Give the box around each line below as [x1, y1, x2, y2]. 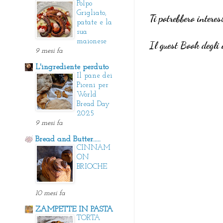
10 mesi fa [35, 189, 65, 197]
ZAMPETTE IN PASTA [35, 205, 113, 214]
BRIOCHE [77, 163, 107, 171]
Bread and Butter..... [35, 135, 101, 143]
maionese [77, 37, 107, 45]
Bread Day [77, 100, 110, 108]
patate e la [77, 18, 112, 26]
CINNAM [77, 144, 111, 152]
